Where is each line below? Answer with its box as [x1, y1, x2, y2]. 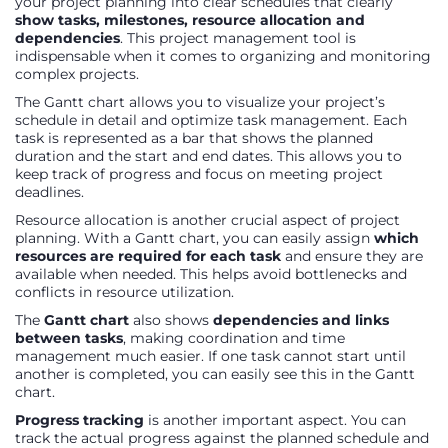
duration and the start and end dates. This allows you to [15, 146, 402, 165]
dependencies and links [213, 310, 389, 329]
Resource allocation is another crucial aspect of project [15, 210, 400, 229]
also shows [129, 310, 213, 329]
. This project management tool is [120, 28, 356, 47]
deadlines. [15, 182, 84, 201]
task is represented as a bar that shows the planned [15, 128, 373, 147]
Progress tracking [15, 410, 144, 429]
